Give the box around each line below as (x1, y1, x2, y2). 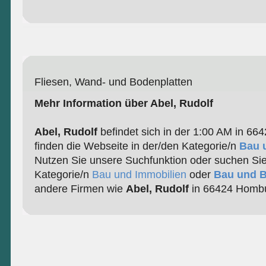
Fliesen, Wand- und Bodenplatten (34, 76, 192, 88)
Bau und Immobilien (91, 169, 186, 181)
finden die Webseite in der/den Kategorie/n (34, 140, 239, 153)
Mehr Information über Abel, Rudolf (34, 97, 213, 110)
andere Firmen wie (34, 183, 126, 195)
